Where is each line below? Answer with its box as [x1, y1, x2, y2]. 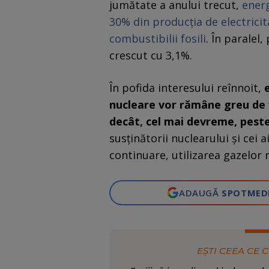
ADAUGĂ [179, 187, 222, 199]
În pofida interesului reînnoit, [109, 80, 264, 95]
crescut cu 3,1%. [109, 48, 192, 63]
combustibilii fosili [109, 31, 206, 46]
